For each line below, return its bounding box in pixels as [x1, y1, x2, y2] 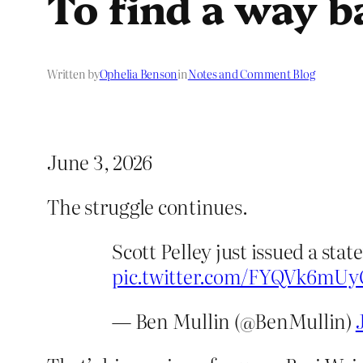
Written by [47, 66, 100, 83]
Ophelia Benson [99, 66, 178, 83]
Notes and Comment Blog [187, 66, 315, 83]
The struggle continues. [47, 192, 248, 221]
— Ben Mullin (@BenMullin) [112, 306, 356, 335]
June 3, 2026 [47, 147, 153, 177]
